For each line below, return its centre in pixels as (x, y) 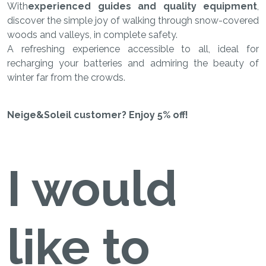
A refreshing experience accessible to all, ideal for (133, 49)
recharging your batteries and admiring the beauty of (133, 63)
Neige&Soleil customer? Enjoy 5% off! (98, 115)
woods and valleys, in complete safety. (92, 34)
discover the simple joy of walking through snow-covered (133, 20)
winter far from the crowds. (66, 77)
